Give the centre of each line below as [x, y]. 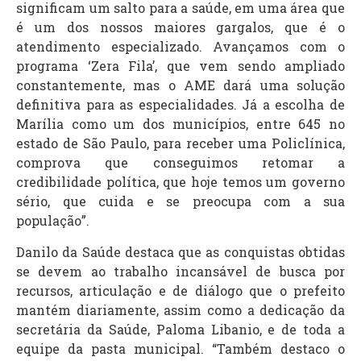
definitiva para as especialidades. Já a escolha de [180, 105]
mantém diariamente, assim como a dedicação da [180, 309]
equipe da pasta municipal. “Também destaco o [180, 348]
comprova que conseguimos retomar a [180, 163]
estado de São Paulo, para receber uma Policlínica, [180, 143]
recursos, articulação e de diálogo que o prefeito [180, 290]
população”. [53, 221]
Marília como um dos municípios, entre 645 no [180, 124]
